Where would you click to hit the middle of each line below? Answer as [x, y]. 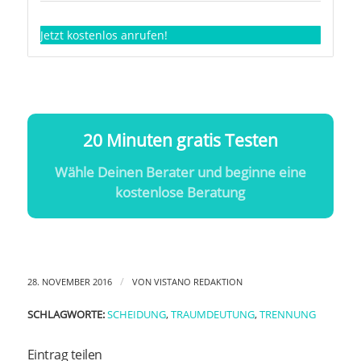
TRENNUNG [287, 315]
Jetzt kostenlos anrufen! [104, 35]
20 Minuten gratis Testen [180, 141]
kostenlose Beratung [180, 193]
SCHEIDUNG [136, 315]
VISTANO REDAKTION [198, 282]
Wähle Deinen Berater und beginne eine [180, 172]
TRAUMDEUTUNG [212, 315]
